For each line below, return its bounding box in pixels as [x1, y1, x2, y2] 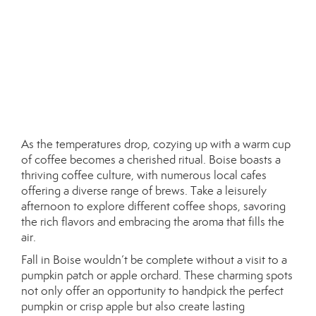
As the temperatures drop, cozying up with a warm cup [21, 136, 291, 152]
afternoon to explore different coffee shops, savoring [21, 198, 286, 214]
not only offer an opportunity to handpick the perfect [21, 283, 284, 298]
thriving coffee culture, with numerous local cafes [21, 167, 267, 183]
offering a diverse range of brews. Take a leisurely [21, 183, 267, 198]
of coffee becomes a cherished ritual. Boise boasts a [21, 152, 281, 167]
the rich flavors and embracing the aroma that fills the [21, 214, 284, 229]
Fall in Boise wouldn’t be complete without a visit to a [21, 252, 287, 267]
